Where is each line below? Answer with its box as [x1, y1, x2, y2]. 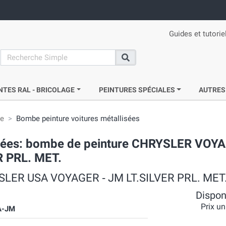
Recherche [121, 58, 158, 68]
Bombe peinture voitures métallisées [16, 114, 140, 123]
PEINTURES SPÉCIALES [98, 86, 175, 94]
